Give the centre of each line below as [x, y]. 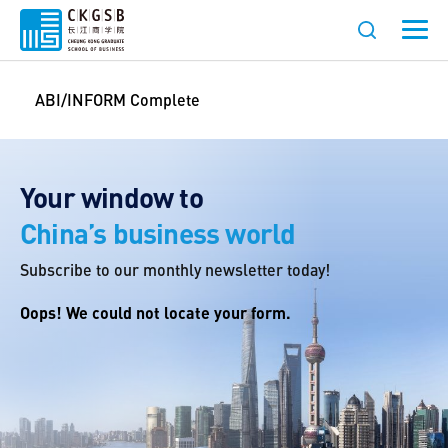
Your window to [111, 197]
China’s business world [158, 233]
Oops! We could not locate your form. [155, 312]
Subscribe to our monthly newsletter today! [175, 269]
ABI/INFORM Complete [117, 99]
